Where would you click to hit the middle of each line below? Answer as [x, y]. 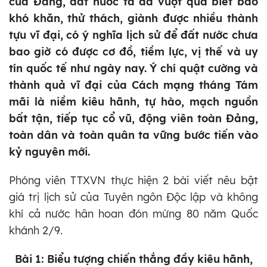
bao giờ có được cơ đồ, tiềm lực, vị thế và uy [133, 52]
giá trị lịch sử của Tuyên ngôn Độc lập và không [133, 197]
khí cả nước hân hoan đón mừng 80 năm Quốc [133, 214]
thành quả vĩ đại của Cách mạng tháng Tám [133, 85]
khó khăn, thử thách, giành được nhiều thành [133, 18]
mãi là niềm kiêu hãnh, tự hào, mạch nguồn [133, 102]
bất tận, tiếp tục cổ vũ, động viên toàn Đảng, [133, 119]
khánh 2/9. [36, 231]
